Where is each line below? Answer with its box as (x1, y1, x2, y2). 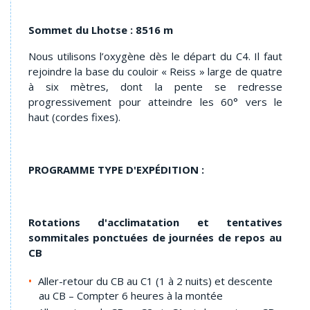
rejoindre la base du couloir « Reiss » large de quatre (28, 64, 282, 78)
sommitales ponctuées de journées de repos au (28, 230, 282, 244)
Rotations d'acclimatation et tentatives (28, 215, 282, 229)
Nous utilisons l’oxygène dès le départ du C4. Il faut (28, 48, 282, 63)
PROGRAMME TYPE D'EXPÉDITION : (28, 162, 204, 176)
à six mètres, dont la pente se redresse (28, 79, 282, 93)
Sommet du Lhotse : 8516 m (28, 22, 173, 37)
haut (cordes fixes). (28, 109, 123, 124)
